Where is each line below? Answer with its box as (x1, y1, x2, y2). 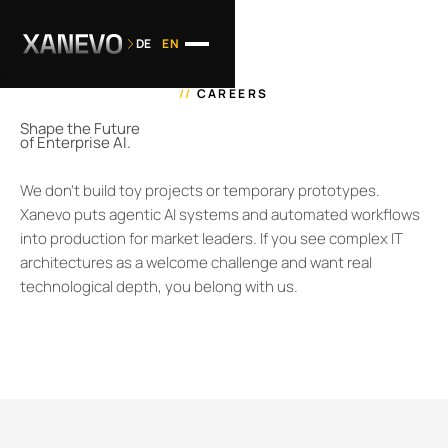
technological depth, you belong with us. (19, 275, 298, 297)
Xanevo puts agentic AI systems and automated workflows (19, 203, 420, 225)
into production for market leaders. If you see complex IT (19, 227, 403, 249)
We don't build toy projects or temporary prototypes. (19, 179, 380, 201)
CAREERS (192, 84, 269, 102)
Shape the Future (19, 118, 140, 140)
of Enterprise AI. (19, 132, 131, 154)
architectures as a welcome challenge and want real (19, 251, 372, 273)
